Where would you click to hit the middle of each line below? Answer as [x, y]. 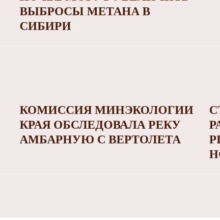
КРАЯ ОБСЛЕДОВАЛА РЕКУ [100, 125]
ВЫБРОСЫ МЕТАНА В [85, 12]
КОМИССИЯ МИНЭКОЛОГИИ [106, 110]
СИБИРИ [45, 26]
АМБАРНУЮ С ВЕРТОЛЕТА [100, 140]
